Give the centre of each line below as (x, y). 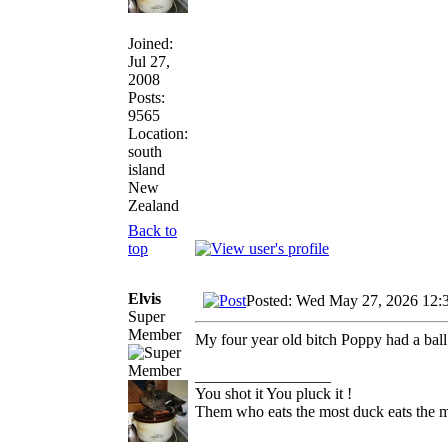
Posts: (146, 97)
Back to (152, 230)
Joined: (150, 43)
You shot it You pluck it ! (273, 393)
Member (154, 334)
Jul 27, (149, 61)
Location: (158, 133)
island (146, 169)
